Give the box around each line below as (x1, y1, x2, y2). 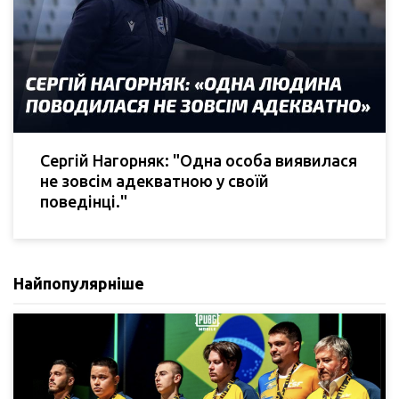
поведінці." (40, 192, 127, 211)
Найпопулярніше (13, 274, 144, 293)
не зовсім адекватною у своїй (40, 172, 269, 191)
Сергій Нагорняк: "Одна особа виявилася (40, 151, 357, 170)
